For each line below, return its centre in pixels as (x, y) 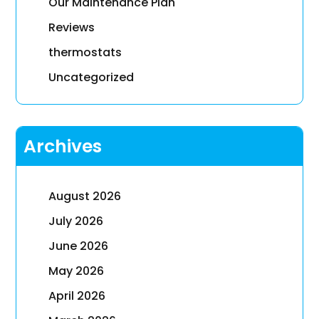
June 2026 (79, 246)
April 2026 (77, 296)
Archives (63, 147)
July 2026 (76, 221)
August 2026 (85, 197)
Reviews (72, 28)
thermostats (85, 53)
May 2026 (77, 271)
